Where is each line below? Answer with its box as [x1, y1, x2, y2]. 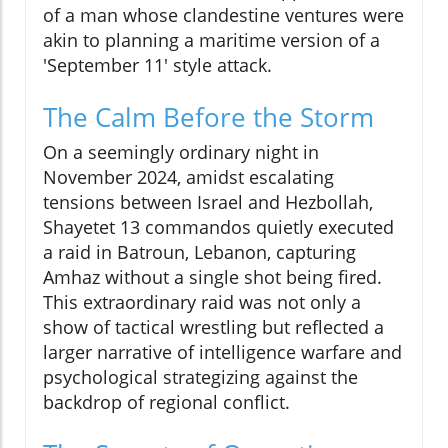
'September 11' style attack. [43, 52, 272, 77]
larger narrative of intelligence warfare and [43, 339, 402, 364]
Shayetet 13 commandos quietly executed [43, 214, 394, 239]
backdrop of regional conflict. [43, 389, 290, 414]
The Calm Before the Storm [43, 98, 374, 135]
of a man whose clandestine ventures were [43, 2, 404, 27]
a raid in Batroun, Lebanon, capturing [43, 239, 356, 264]
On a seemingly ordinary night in [43, 139, 319, 164]
